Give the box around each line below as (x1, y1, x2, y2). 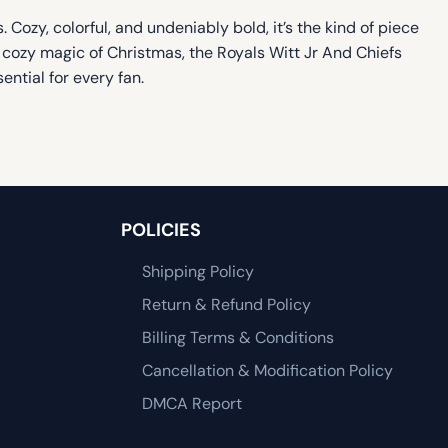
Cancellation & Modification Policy (141, 360, 393, 382)
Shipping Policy (141, 261, 254, 283)
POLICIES (121, 218, 201, 243)
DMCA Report (141, 393, 242, 415)
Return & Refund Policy (141, 294, 311, 316)
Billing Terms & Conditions (141, 327, 334, 349)
